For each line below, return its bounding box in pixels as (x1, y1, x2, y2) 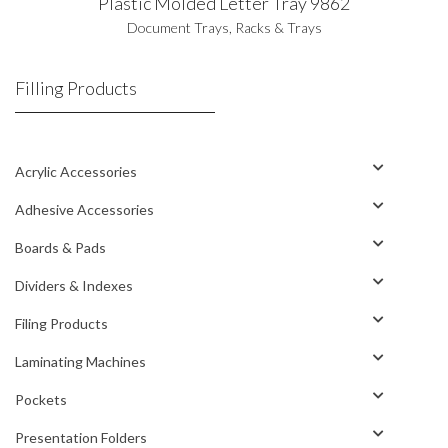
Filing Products (15, 314, 108, 332)
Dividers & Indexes (15, 276, 133, 294)
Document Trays (126, 18, 229, 36)
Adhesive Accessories (15, 200, 154, 218)
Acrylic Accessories (15, 162, 137, 180)
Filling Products (15, 76, 137, 99)
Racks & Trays (234, 18, 322, 36)
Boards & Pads (15, 238, 106, 256)
